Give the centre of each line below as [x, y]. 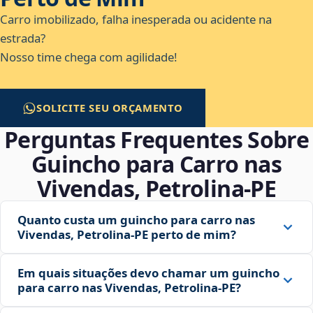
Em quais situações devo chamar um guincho [148, 273]
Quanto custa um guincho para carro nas [136, 220]
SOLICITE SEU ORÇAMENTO [110, 108]
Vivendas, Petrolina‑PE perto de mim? [127, 235]
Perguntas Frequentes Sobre [156, 140]
